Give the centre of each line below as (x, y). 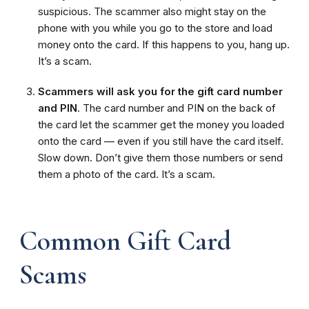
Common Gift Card (125, 241)
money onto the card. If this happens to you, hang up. (164, 45)
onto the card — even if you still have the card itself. (161, 141)
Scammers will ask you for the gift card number (160, 92)
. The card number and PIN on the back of (177, 108)
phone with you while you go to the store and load (155, 28)
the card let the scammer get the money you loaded (161, 125)
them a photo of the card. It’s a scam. (127, 175)
